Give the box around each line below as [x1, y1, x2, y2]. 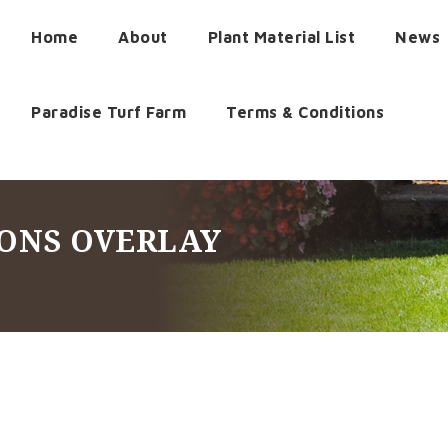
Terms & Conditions [226, 103, 384, 121]
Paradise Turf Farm [31, 103, 186, 121]
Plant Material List [207, 28, 355, 46]
